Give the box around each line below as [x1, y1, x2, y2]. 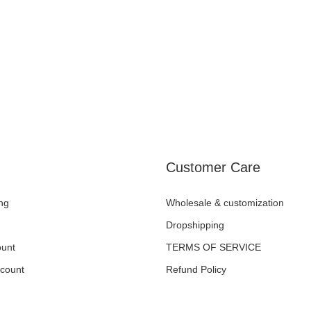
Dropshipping [165, 219, 224, 230]
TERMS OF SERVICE [165, 242, 261, 253]
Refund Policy [165, 264, 226, 275]
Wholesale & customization [165, 197, 284, 208]
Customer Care [165, 160, 260, 175]
